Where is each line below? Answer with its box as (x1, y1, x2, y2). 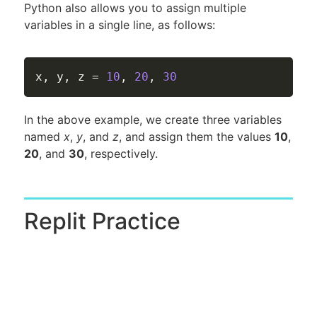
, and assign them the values (119, 129, 275, 144)
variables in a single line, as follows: (24, 18, 215, 33)
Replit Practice (24, 207, 180, 235)
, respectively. (84, 146, 158, 161)
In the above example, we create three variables (24, 113, 282, 127)
